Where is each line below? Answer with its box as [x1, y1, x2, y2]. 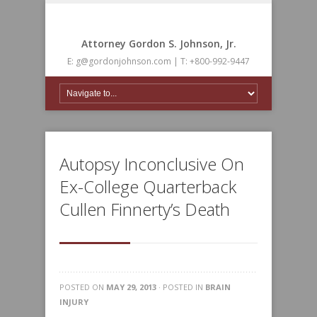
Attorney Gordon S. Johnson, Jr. [81, 37, 236, 50]
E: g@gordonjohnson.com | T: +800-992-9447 [67, 55, 250, 67]
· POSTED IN [156, 282, 205, 292]
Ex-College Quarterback [59, 175, 236, 198]
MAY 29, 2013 [106, 282, 156, 292]
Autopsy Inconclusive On [59, 152, 244, 175]
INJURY [59, 296, 88, 307]
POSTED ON [59, 282, 106, 292]
